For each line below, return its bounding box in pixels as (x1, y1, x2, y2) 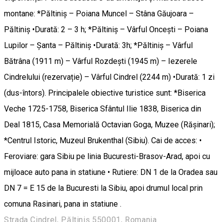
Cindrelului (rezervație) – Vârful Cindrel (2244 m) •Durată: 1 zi (4, 72, 215, 82)
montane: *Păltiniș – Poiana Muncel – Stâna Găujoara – (4, 9, 194, 19)
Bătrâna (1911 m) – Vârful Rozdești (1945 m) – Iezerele (4, 56, 197, 66)
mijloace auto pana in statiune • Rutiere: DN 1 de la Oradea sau (4, 167, 218, 177)
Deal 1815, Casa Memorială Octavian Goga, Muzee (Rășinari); (4, 120, 215, 130)
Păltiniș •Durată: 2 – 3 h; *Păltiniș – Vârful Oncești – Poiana (4, 25, 208, 35)
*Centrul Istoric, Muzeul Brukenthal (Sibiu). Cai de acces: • (4, 136, 202, 146)
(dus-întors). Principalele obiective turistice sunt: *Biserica (4, 88, 206, 98)
